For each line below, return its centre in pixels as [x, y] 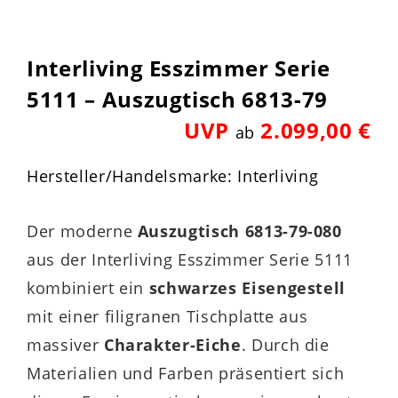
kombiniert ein [88, 288]
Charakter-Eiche [172, 345]
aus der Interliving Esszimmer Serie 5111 [190, 260]
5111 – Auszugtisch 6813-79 [177, 99]
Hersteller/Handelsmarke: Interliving [173, 176]
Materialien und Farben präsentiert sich [186, 374]
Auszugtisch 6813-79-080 [239, 231]
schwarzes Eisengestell [247, 288]
